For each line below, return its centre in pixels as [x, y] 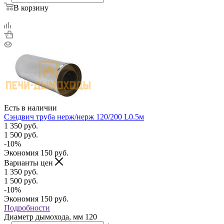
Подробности [27, 207]
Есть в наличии [30, 107]
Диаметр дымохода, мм [44, 216]
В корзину [31, 7]
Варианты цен [29, 162]
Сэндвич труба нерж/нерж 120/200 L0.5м [74, 116]
